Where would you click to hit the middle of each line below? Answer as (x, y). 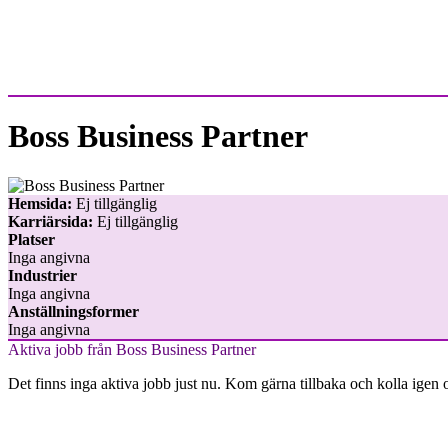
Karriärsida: (50, 221)
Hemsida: (40, 203)
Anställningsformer (73, 311)
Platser (31, 239)
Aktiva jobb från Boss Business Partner (132, 349)
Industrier (42, 275)
